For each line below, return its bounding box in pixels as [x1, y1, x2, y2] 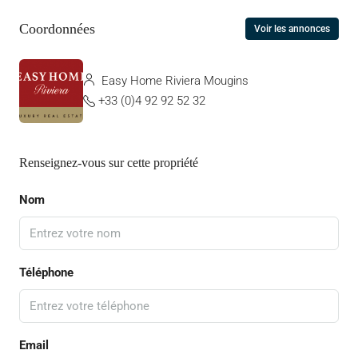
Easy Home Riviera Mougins [98, 74, 249, 88]
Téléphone [19, 265, 74, 280]
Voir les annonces [254, 23, 330, 34]
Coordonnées [19, 20, 95, 37]
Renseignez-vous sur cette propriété [19, 156, 198, 169]
